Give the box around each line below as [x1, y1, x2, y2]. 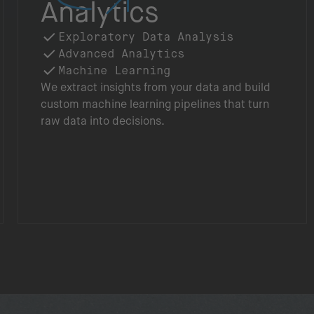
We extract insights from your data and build [41, 81, 271, 94]
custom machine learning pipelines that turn [41, 97, 269, 111]
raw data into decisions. [41, 114, 165, 128]
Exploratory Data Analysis [58, 30, 233, 43]
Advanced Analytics [58, 47, 184, 60]
